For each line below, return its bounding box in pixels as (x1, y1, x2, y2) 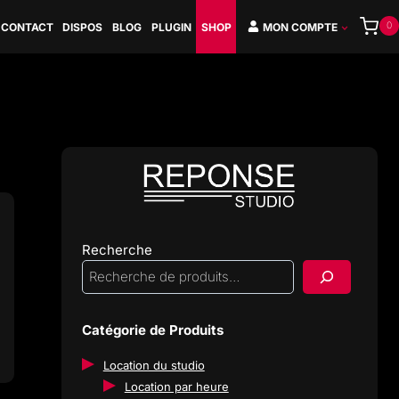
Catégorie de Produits (81, 322, 224, 338)
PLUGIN (151, 20, 192, 34)
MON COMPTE (263, 20, 338, 34)
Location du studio (102, 358, 205, 372)
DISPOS (62, 20, 103, 34)
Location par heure (124, 379, 229, 394)
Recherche (81, 241, 152, 258)
